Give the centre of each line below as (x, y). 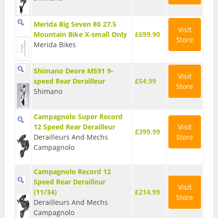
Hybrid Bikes (109, 94)
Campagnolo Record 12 (72, 172)
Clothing (36, 193)
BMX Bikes (109, 14)
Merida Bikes (55, 45)
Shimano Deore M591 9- (73, 71)
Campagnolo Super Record (78, 117)
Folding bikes (109, 74)
